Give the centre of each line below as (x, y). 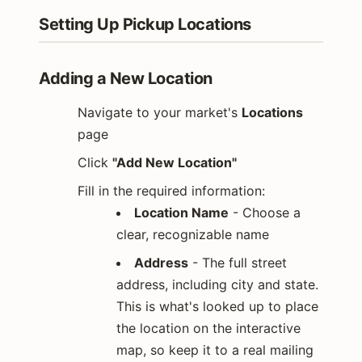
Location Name (181, 212)
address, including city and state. (217, 284)
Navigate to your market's (160, 112)
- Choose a (265, 212)
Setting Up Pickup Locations (145, 24)
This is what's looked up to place (217, 306)
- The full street (238, 262)
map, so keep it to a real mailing (215, 349)
